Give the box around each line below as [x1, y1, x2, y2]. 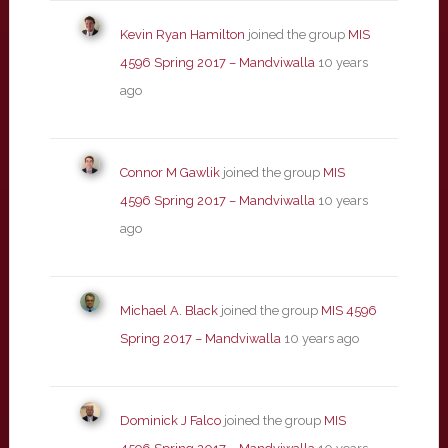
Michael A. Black [119, 303, 218, 318]
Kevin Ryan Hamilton [119, 27, 245, 42]
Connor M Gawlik [119, 165, 220, 180]
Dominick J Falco [119, 413, 221, 428]
